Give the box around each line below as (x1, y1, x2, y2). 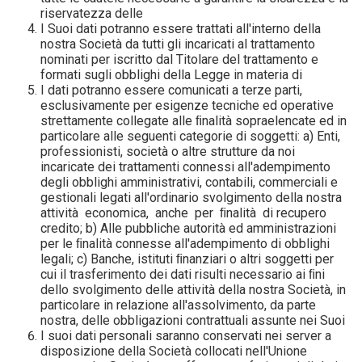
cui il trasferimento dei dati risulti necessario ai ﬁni (40, 267, 326, 282)
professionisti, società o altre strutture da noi (40, 144, 296, 159)
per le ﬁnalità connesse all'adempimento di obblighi (40, 236, 334, 251)
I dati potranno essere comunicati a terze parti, (40, 82, 303, 98)
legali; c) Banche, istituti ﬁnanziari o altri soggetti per (40, 251, 335, 267)
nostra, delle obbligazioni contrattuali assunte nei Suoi (40, 313, 346, 328)
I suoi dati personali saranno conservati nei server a (40, 328, 332, 343)
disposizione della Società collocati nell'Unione (40, 343, 308, 359)
